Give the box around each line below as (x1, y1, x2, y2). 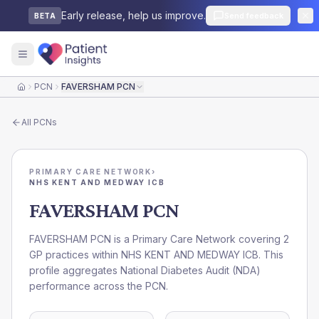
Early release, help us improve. (61, 9, 206, 21)
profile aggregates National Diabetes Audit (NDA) (29, 264, 261, 276)
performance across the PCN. (29, 280, 168, 292)
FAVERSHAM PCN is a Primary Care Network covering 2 (29, 233, 289, 245)
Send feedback (224, 11, 283, 21)
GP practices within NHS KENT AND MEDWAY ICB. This (29, 249, 283, 261)
